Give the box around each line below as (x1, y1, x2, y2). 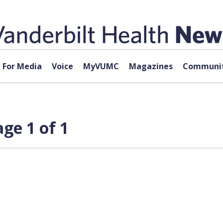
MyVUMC (83, 61, 119, 72)
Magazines (128, 61, 173, 72)
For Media (2, 61, 42, 72)
